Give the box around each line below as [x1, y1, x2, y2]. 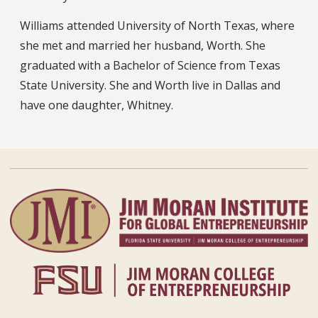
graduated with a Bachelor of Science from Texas [20, 57, 280, 73]
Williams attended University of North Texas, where [20, 17, 295, 33]
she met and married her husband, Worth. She [20, 37, 265, 53]
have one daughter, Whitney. [20, 97, 173, 113]
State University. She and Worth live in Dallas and [20, 77, 280, 93]
